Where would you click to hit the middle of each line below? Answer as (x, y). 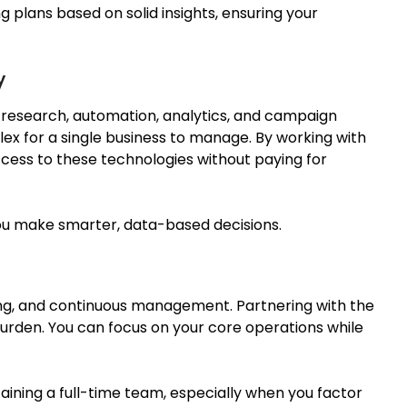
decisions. (246, 224)
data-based (167, 224)
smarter (88, 224)
